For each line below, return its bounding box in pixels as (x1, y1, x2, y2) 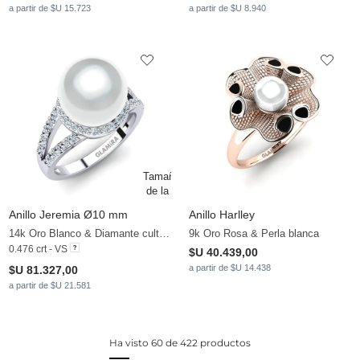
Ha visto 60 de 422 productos (109, 337, 251, 350)
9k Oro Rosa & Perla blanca (189, 227, 319, 240)
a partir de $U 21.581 (9, 280, 91, 291)
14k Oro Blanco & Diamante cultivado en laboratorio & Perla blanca (159, 227, 170, 240)
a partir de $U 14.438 (189, 263, 271, 273)
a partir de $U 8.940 (189, 3, 266, 14)
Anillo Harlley (189, 208, 255, 222)
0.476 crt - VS (9, 243, 67, 256)
